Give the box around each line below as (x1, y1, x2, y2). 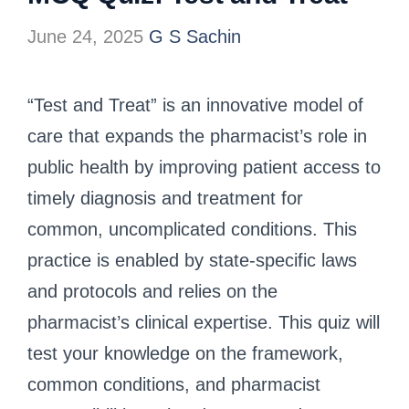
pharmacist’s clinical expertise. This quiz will (27, 311, 380, 332)
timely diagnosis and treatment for (27, 187, 303, 208)
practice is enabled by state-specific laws (27, 249, 357, 270)
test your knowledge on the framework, (27, 342, 343, 363)
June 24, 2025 (27, 26, 143, 47)
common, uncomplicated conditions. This (27, 218, 357, 239)
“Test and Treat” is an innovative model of (27, 94, 363, 115)
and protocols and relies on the (27, 280, 278, 301)
